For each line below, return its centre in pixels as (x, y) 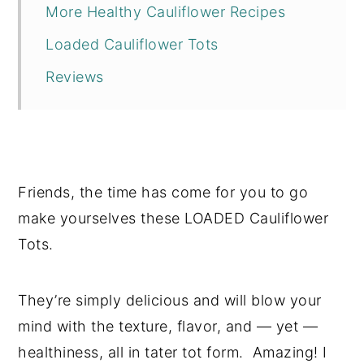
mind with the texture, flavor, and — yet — (168, 326)
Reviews (75, 77)
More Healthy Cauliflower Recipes (166, 12)
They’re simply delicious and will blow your (170, 300)
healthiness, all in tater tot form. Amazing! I (173, 352)
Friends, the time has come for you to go (163, 192)
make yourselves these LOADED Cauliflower (173, 218)
